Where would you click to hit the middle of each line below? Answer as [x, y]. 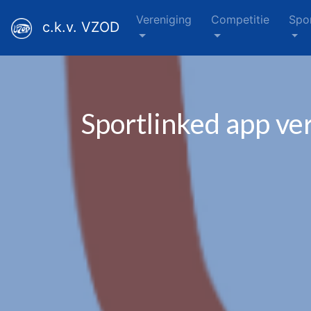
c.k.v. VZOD [81, 27]
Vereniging [164, 19]
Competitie [241, 19]
